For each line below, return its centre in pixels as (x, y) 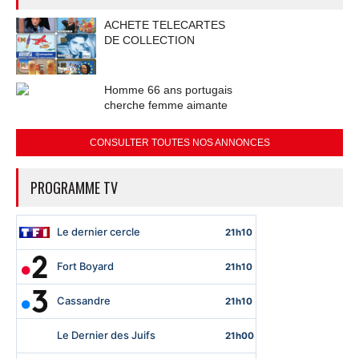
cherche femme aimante (166, 105)
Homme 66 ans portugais (168, 89)
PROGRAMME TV (74, 187)
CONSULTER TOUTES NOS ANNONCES (179, 142)
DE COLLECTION (149, 40)
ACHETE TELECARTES (165, 24)
